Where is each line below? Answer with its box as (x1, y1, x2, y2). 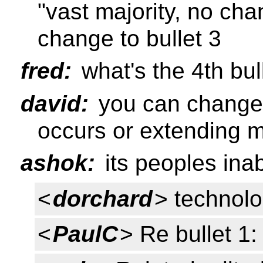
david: (21, 90, 89, 116)
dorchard (52, 186, 153, 211)
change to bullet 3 (38, 25, 221, 51)
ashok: (21, 150, 95, 176)
